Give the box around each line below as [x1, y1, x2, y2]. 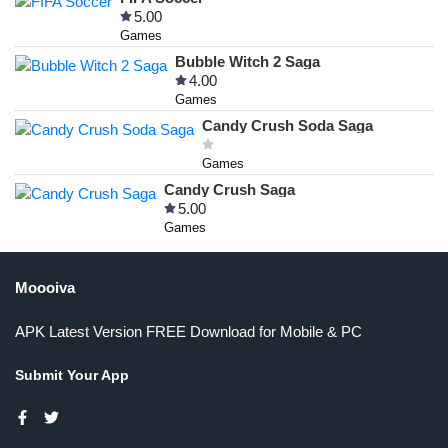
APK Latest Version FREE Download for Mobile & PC [15, 323, 362, 341]
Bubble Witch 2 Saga [175, 53, 320, 71]
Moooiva [15, 279, 75, 297]
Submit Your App [15, 367, 129, 384]
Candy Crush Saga [164, 181, 295, 199]
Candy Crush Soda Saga [202, 117, 373, 135]
